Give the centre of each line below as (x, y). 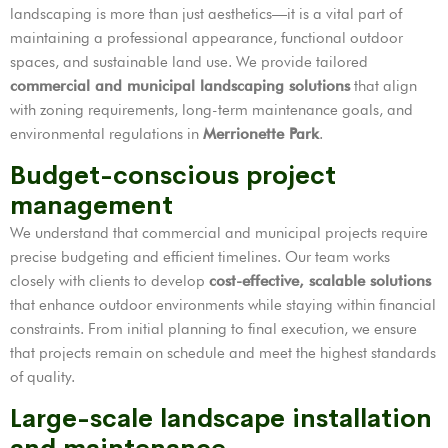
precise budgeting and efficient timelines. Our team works (200, 256)
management (91, 205)
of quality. (42, 376)
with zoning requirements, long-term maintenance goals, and (211, 109)
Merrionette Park (261, 133)
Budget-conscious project (173, 175)
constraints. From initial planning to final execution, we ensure (213, 328)
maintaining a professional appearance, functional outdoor (206, 37)
